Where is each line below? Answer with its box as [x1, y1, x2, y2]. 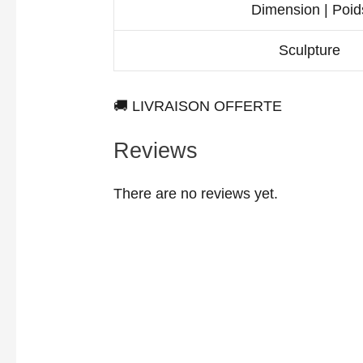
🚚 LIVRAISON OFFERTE [113, 97, 283, 114]
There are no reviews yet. [113, 186, 279, 203]
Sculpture [279, 41, 341, 58]
